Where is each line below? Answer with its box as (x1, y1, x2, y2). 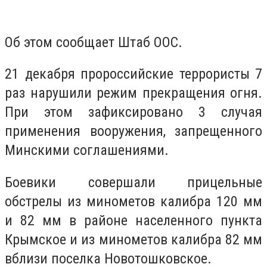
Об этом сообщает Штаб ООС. (5, 33, 182, 51)
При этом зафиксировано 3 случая (5, 104, 262, 121)
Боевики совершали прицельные (5, 173, 262, 191)
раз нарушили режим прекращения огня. (5, 85, 262, 102)
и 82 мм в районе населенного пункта (5, 212, 262, 229)
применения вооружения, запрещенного (5, 123, 262, 140)
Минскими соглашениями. (5, 142, 169, 159)
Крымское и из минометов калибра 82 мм (5, 231, 262, 248)
